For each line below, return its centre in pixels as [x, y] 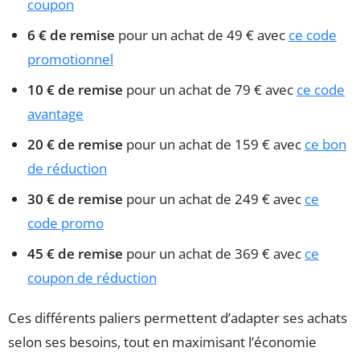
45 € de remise [75, 253]
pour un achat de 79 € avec [210, 89]
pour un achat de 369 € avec [214, 253]
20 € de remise [75, 144]
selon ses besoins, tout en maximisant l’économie [162, 342]
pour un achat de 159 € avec [214, 144]
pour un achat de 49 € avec [202, 35]
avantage [55, 113]
